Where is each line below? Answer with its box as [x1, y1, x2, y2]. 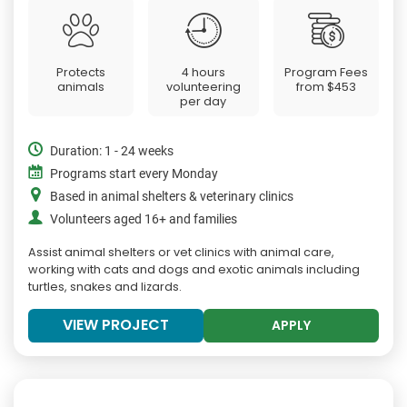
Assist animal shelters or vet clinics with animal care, [28, 243, 334, 260]
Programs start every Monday [50, 165, 218, 182]
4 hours [181, 64, 225, 80]
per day [180, 93, 227, 109]
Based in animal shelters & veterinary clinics [50, 188, 293, 204]
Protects [55, 64, 105, 80]
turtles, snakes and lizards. [28, 278, 182, 294]
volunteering [165, 78, 241, 94]
